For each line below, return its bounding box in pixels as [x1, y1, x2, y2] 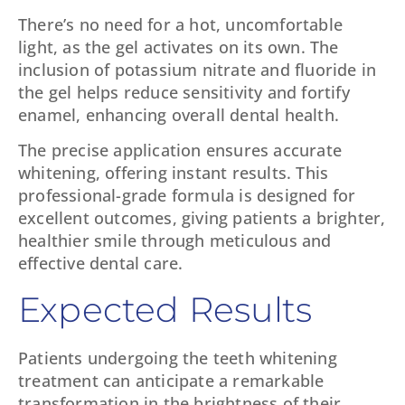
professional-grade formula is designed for [18, 184, 356, 207]
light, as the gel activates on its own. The [18, 35, 339, 58]
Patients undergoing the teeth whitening [18, 347, 337, 370]
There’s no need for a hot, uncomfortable [18, 13, 344, 35]
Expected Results [18, 288, 313, 332]
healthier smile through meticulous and [18, 230, 332, 252]
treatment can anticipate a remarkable [18, 370, 325, 392]
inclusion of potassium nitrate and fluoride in [18, 58, 377, 80]
